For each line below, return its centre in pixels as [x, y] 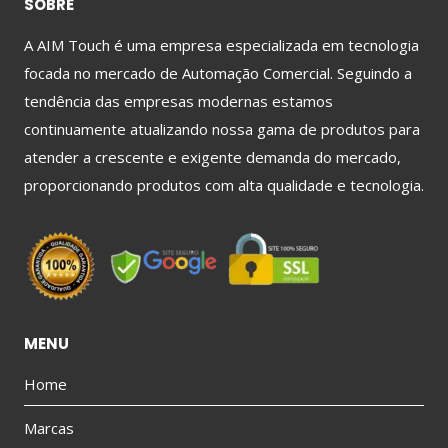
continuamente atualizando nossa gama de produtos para [222, 128]
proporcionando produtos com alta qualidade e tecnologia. [224, 184]
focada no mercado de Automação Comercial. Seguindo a [218, 72]
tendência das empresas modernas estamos [178, 100]
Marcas [49, 427]
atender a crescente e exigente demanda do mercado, [212, 156]
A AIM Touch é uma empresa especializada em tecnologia [221, 44]
